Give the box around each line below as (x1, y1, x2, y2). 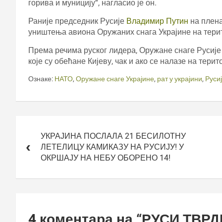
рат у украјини (157, 74, 202, 83)
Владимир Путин (126, 16, 188, 26)
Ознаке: (28, 74, 53, 83)
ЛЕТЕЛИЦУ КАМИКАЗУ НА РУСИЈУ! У (41, 142, 184, 152)
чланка (15, 129, 53, 142)
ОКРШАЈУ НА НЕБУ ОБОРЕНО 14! (41, 153, 170, 163)
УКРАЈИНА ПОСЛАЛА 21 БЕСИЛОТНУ (41, 131, 186, 141)
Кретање (15, 115, 61, 128)
